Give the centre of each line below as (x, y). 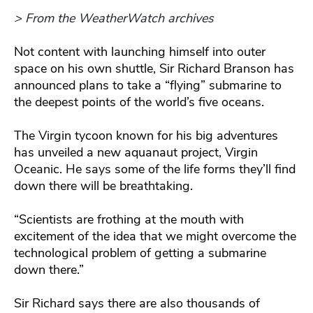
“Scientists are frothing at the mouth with (129, 219)
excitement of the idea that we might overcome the (155, 236)
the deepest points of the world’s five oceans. (139, 102)
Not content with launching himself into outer (140, 51)
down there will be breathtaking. (103, 185)
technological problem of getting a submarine (140, 253)
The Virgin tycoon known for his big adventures (146, 135)
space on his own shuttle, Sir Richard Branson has (154, 68)
